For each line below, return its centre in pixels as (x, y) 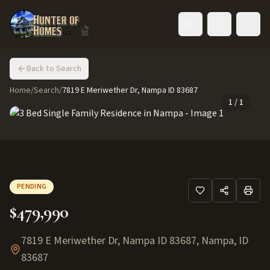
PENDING (32, 187)
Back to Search (54, 69)
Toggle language (220, 29)
